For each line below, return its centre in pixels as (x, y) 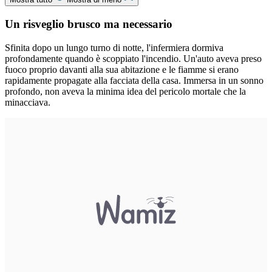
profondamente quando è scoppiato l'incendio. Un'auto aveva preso (133, 58)
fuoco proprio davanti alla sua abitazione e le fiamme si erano (122, 69)
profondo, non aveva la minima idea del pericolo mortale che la (125, 91)
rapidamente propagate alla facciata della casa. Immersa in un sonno (134, 80)
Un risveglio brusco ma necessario (89, 24)
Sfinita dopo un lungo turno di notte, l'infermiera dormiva (114, 47)
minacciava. (28, 102)
